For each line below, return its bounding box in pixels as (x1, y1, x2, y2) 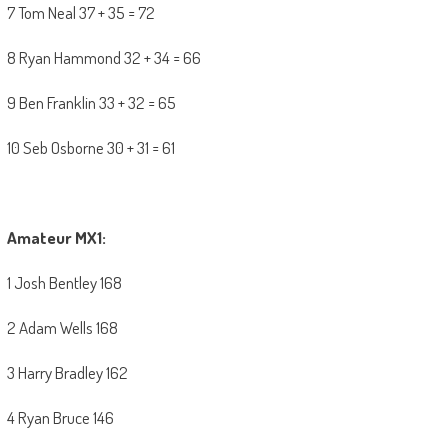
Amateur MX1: (6, 227, 106, 249)
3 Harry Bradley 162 (6, 362, 128, 384)
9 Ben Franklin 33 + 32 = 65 (6, 92, 176, 114)
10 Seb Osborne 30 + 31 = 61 (6, 137, 175, 159)
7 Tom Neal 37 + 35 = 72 (6, 2, 155, 24)
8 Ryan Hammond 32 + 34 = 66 (6, 47, 201, 69)
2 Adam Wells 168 (6, 317, 118, 339)
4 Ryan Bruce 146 (6, 407, 114, 429)
